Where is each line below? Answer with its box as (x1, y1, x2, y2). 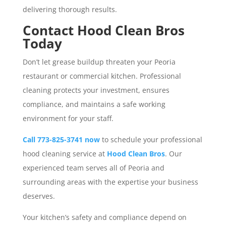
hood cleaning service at (22, 148, 107, 158)
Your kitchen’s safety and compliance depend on (22, 212, 187, 222)
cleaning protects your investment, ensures (22, 85, 169, 95)
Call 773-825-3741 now (22, 134, 100, 144)
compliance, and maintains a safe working (22, 99, 165, 109)
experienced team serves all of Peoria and (22, 162, 164, 173)
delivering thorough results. (22, 4, 117, 14)
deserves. (22, 191, 55, 201)
